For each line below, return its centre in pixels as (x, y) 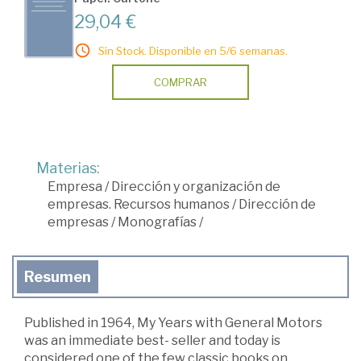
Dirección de (277, 205)
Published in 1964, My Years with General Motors (173, 323)
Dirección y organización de (196, 187)
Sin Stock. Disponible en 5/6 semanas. (193, 51)
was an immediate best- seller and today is (152, 341)
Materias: (68, 168)
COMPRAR (180, 83)
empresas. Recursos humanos (139, 205)
